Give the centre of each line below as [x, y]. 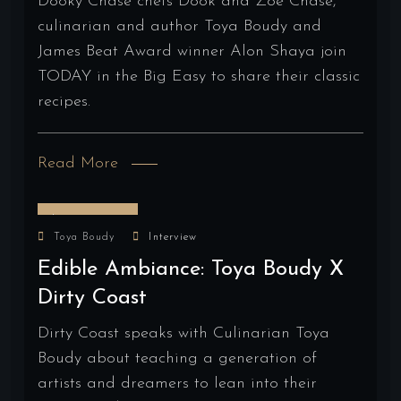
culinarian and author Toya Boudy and [179, 26]
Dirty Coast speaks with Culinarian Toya [183, 333]
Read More [78, 164]
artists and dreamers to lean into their [177, 383]
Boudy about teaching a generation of [177, 358]
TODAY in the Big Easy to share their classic [199, 76]
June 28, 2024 [88, 220]
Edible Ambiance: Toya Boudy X [191, 269]
